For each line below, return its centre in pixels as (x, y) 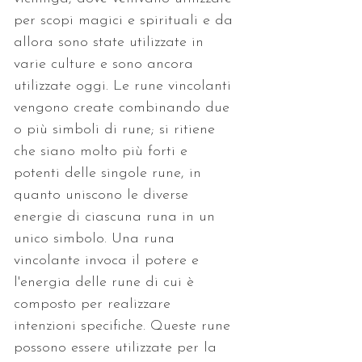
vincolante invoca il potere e (109, 260)
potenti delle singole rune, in (110, 173)
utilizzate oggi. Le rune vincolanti (125, 86)
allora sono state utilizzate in (111, 42)
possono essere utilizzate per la (118, 347)
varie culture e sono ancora (106, 64)
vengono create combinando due (124, 107)
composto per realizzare (95, 304)
